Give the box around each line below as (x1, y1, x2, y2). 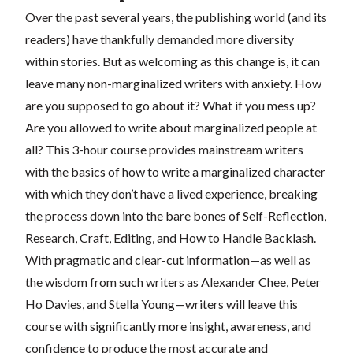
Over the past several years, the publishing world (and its (25, 9, 327, 24)
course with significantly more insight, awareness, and (25, 318, 311, 333)
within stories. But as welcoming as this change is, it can (25, 53, 320, 69)
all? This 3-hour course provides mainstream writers (25, 141, 303, 157)
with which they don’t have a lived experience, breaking (25, 185, 318, 201)
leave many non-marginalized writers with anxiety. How (25, 75, 321, 91)
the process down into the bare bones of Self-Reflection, (25, 207, 326, 223)
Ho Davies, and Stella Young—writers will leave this (25, 295, 298, 311)
